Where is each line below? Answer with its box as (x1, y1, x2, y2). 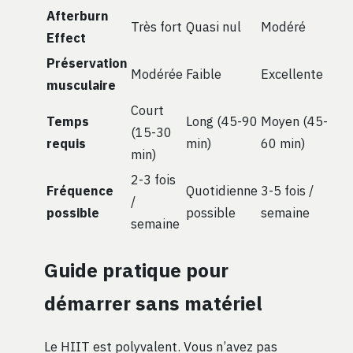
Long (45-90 (186, 113, 258, 130)
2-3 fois (131, 171, 176, 188)
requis (46, 135, 86, 152)
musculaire (46, 76, 116, 94)
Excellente (261, 65, 323, 83)
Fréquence (46, 182, 113, 199)
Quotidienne (186, 182, 258, 199)
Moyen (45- (261, 113, 328, 130)
